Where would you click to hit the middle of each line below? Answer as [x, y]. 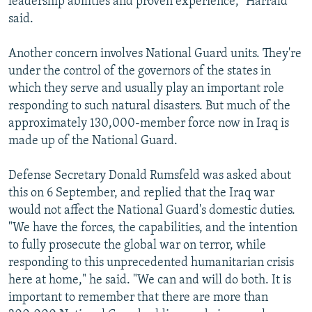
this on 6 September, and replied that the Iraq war [141, 194]
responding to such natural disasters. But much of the [149, 107]
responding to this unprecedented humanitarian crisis [151, 263]
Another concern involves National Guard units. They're [155, 54]
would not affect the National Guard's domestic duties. [152, 211]
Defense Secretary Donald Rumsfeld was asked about [150, 176]
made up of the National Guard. [93, 141]
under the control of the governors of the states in [140, 72]
